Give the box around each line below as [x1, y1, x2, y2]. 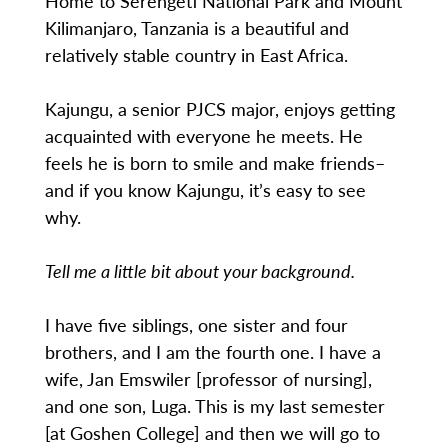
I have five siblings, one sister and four [44, 312, 348, 338]
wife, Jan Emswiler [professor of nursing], [44, 366, 372, 392]
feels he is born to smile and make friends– [44, 150, 385, 176]
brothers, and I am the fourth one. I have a [44, 339, 381, 365]
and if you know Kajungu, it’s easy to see [44, 177, 366, 203]
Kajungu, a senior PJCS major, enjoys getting [44, 96, 395, 122]
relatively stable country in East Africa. [44, 42, 348, 68]
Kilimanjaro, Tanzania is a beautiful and [44, 15, 349, 41]
